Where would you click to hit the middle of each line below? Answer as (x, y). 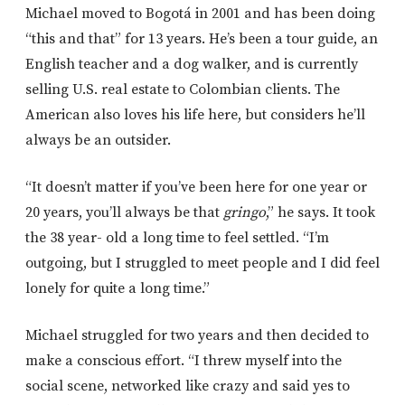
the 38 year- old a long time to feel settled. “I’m (177, 237)
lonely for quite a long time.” (118, 288)
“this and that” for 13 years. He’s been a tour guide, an (202, 38)
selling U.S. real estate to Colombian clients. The (183, 89)
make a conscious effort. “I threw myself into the (184, 360)
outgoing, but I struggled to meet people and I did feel (202, 263)
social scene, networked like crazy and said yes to (188, 386)
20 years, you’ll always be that (124, 212)
